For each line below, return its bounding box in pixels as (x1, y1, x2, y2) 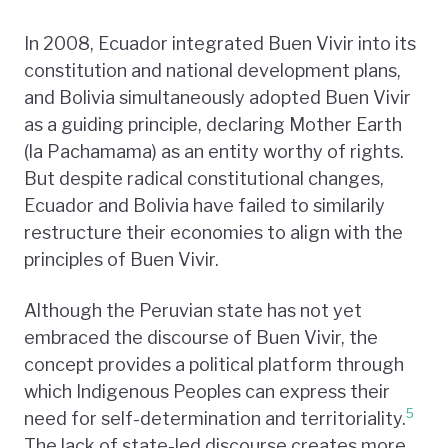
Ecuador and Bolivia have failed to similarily (24, 194, 385, 216)
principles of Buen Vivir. (24, 248, 219, 270)
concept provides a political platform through (24, 353, 404, 375)
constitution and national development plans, (24, 59, 401, 81)
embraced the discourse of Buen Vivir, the (24, 326, 378, 348)
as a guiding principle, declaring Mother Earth (24, 113, 402, 135)
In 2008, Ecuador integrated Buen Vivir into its (24, 32, 416, 54)
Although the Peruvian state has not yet (24, 299, 362, 321)
